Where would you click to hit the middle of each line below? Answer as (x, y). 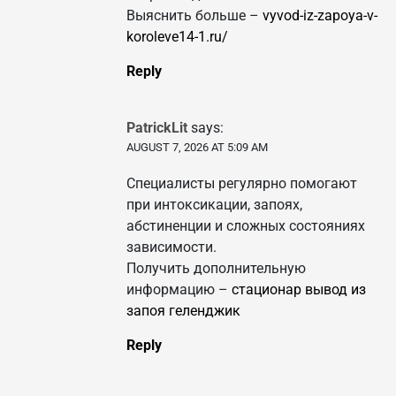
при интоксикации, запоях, (214, 205)
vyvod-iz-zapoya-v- (320, 16)
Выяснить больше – (194, 16)
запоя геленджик (183, 311)
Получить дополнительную (216, 269)
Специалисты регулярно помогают (242, 184)
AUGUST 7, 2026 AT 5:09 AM (197, 148)
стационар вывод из (299, 290)
